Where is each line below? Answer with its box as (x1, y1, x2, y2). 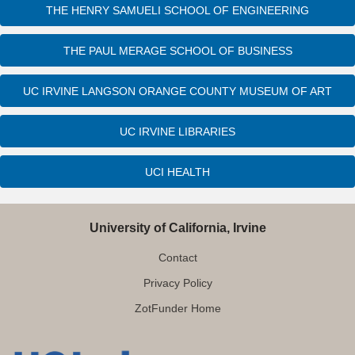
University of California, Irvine (89, 220, 266, 235)
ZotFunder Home (134, 301, 221, 315)
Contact (158, 250, 197, 264)
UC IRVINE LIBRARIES (120, 124, 235, 138)
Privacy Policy (143, 276, 212, 289)
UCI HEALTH (145, 165, 210, 178)
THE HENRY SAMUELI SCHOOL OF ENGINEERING (46, 3, 309, 17)
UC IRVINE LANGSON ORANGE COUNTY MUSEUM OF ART (23, 84, 332, 97)
